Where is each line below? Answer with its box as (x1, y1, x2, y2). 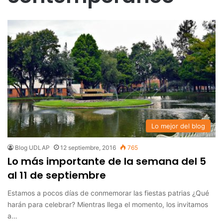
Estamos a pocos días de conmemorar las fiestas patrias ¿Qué (7, 188, 209, 197)
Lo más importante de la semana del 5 (7, 154, 206, 168)
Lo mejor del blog (151, 121, 205, 130)
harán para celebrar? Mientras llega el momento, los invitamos (7, 200, 208, 209)
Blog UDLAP (15, 143, 50, 151)
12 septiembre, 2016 (60, 143, 116, 151)
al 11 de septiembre (7, 168, 106, 182)
